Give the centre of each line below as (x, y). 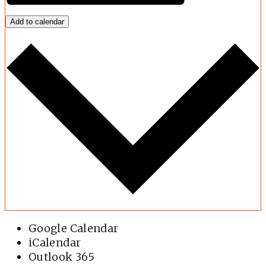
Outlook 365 (61, 256)
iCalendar (55, 242)
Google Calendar (74, 228)
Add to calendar (37, 21)
